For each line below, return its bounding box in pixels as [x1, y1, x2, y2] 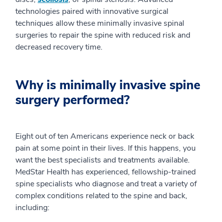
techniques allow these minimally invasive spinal [15, 18, 184, 29]
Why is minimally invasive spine [15, 77, 200, 94]
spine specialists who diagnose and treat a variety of [15, 178, 197, 189]
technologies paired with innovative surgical [15, 6, 168, 17]
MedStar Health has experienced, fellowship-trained [15, 166, 196, 177]
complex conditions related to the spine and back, [15, 190, 187, 201]
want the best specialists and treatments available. [15, 155, 190, 166]
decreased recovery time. [15, 42, 103, 53]
